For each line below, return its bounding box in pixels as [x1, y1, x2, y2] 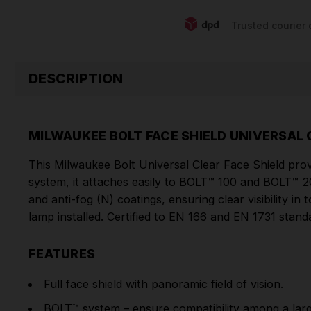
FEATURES [28, 246, 95, 261]
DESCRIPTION [28, 70, 123, 87]
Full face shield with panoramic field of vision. [44, 276, 284, 291]
